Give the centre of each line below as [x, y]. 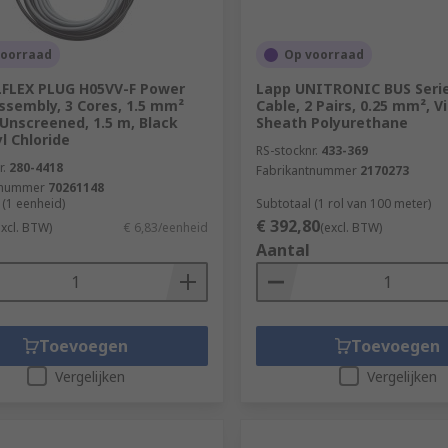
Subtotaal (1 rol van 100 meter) [343, 203]
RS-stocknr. [286, 150]
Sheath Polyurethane [331, 122]
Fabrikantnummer [306, 170]
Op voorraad [323, 54]
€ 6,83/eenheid [165, 227]
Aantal [282, 250]
